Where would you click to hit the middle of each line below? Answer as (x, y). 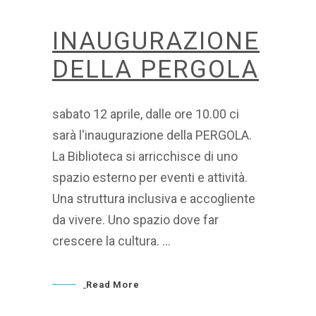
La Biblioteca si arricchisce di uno (145, 156)
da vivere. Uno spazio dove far (135, 219)
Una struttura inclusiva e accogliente (154, 198)
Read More (113, 285)
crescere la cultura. (107, 241)
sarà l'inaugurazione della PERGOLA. (152, 135)
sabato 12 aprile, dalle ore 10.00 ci (146, 114)
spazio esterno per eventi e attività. (150, 177)
